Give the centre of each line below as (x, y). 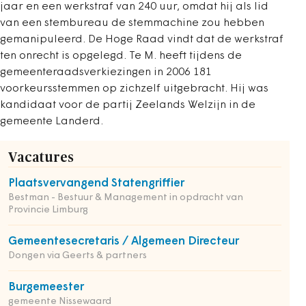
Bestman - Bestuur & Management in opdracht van (126, 198)
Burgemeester (46, 287)
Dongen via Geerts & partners (78, 256)
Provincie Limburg (48, 210)
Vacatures (41, 158)
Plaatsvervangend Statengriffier (96, 183)
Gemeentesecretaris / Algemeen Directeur (124, 241)
